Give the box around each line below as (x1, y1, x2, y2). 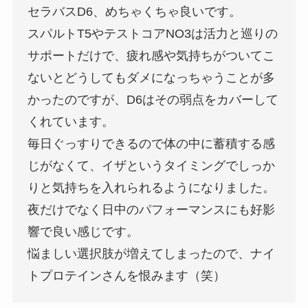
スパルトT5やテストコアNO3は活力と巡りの (27, 27, 278, 41)
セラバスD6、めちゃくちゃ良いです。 (27, 5, 242, 19)
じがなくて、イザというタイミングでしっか (27, 159, 276, 173)
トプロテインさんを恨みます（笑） (27, 269, 226, 283)
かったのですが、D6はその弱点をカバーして (27, 93, 279, 107)
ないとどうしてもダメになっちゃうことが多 (27, 71, 276, 85)
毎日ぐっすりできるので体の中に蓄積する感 (27, 137, 276, 151)
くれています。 (27, 115, 115, 129)
